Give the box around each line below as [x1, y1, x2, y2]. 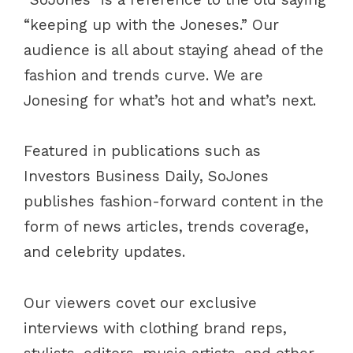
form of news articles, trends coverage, [24, 217, 309, 236]
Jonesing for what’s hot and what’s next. [24, 91, 316, 110]
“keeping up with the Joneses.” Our [24, 16, 279, 35]
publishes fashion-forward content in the [24, 192, 324, 211]
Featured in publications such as [24, 142, 261, 161]
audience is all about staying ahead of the [24, 41, 324, 60]
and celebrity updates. [24, 243, 185, 262]
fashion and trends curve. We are [24, 66, 263, 85]
